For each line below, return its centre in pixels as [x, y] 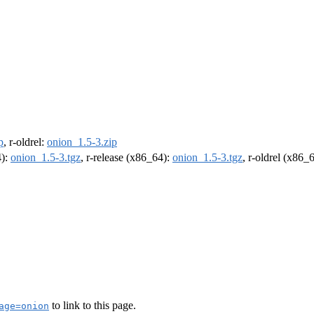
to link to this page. [93, 305]
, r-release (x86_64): [127, 158]
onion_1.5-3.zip [82, 142]
